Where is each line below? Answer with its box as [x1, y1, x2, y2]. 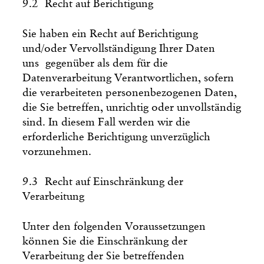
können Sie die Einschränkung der [22, 235, 188, 247]
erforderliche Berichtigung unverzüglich [22, 131, 211, 143]
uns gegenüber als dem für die [22, 57, 169, 69]
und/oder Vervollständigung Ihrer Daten [22, 42, 216, 54]
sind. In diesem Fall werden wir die [22, 116, 191, 128]
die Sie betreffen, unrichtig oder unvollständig [22, 101, 242, 113]
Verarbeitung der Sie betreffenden [22, 250, 185, 262]
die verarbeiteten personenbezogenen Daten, [22, 87, 237, 98]
